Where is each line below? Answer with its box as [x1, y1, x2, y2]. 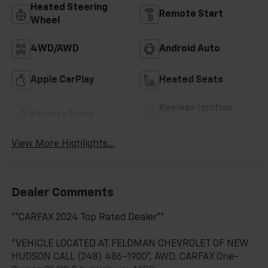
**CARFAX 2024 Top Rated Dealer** [11, 213, 165, 223]
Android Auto [159, 44, 220, 54]
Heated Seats [159, 75, 223, 85]
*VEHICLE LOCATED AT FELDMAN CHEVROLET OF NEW [11, 239, 248, 249]
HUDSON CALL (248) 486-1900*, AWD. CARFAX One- [11, 252, 239, 263]
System [159, 116, 195, 126]
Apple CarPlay [30, 75, 95, 85]
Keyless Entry [30, 109, 94, 120]
